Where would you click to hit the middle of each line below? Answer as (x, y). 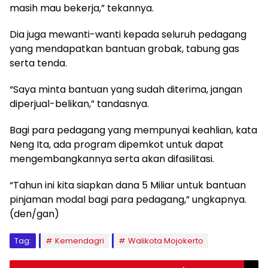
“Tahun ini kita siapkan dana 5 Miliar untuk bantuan (128, 185)
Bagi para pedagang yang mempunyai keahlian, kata (133, 130)
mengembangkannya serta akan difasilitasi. (112, 159)
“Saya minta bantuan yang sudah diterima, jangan (126, 89)
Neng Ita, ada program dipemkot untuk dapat (117, 144)
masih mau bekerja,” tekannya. (82, 8)
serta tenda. (38, 63)
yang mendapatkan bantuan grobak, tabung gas (124, 49)
